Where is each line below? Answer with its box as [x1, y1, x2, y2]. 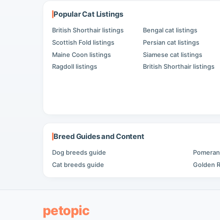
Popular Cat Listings [54, 9, 123, 19]
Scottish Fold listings [52, 38, 115, 46]
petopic [43, 202, 90, 218]
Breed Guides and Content [54, 132, 144, 141]
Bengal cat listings [143, 27, 198, 34]
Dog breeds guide [52, 149, 107, 157]
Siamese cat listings [143, 51, 203, 58]
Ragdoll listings [52, 63, 98, 71]
